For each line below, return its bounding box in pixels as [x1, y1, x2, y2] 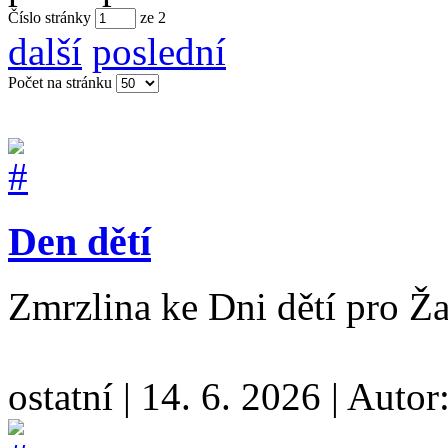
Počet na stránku [8, 74, 112, 92]
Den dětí [8, 219, 151, 265]
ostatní [8, 374, 123, 418]
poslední [92, 30, 226, 74]
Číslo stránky [8, 9, 91, 27]
